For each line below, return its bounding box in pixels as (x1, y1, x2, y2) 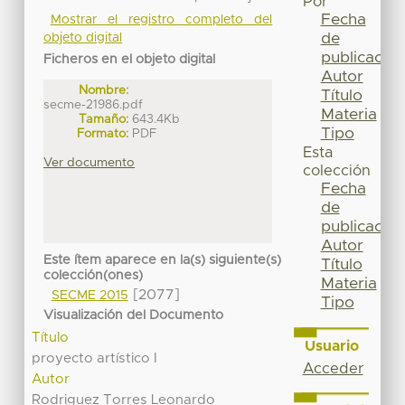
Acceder (302, 361, 363, 376)
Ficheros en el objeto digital (43, 52, 216, 66)
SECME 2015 (51, 289, 128, 303)
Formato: (77, 127, 129, 140)
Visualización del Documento (43, 308, 224, 322)
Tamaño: (79, 112, 129, 126)
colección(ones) (43, 269, 144, 283)
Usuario (304, 338, 359, 353)
